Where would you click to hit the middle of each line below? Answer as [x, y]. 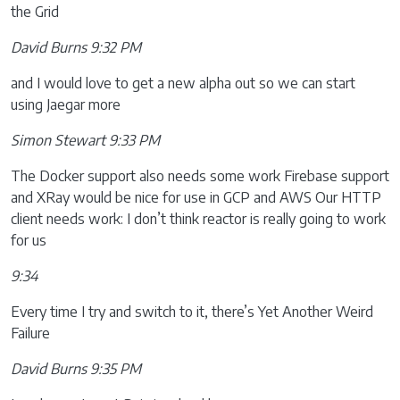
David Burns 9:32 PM [76, 47]
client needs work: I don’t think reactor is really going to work [198, 219]
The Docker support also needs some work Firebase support [200, 176]
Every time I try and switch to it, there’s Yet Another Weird [192, 312]
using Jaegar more [66, 104]
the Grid [35, 12]
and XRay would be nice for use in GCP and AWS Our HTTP [196, 197]
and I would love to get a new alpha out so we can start [183, 83]
